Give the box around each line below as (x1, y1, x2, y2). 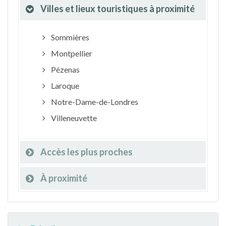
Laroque (49, 81, 79, 90)
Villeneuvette (49, 113, 97, 123)
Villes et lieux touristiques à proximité (40, 3, 195, 14)
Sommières (49, 32, 89, 42)
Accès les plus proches (40, 146, 133, 157)
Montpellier (49, 48, 92, 58)
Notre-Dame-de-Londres (49, 97, 138, 106)
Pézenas (49, 65, 80, 74)
